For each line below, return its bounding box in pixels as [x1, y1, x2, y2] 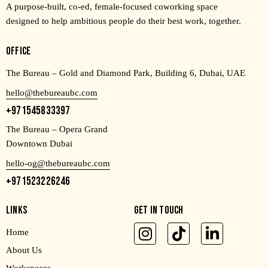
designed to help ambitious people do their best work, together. [6, 16, 241, 26]
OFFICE [6, 45, 31, 58]
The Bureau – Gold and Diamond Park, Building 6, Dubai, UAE [6, 68, 245, 78]
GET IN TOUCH [134, 204, 184, 217]
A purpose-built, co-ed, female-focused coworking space [6, 2, 218, 12]
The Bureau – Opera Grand [6, 124, 108, 135]
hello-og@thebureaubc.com [6, 159, 110, 169]
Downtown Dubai [6, 139, 72, 149]
